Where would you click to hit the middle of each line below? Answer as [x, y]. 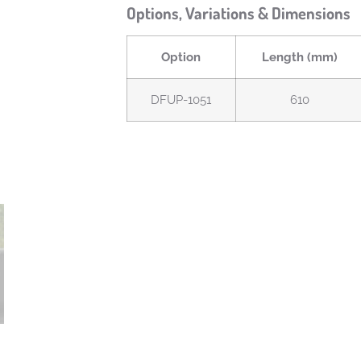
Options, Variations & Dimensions [240, 13]
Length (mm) [300, 57]
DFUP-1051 [181, 100]
